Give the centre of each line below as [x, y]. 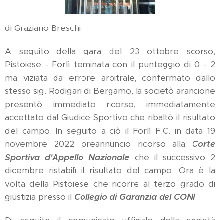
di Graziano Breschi [43, 28]
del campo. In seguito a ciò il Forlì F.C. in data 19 [110, 131]
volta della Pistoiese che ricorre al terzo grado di [110, 184]
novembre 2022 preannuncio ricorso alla [98, 144]
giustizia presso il [40, 197]
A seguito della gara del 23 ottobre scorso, [110, 51]
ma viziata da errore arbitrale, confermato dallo [110, 78]
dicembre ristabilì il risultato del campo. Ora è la [110, 171]
